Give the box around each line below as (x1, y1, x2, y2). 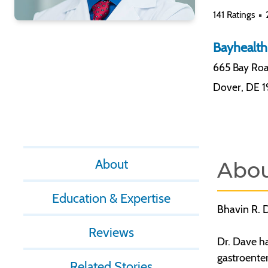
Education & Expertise (52, 190, 170, 206)
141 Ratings (212, 9, 255, 21)
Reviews (89, 224, 134, 240)
